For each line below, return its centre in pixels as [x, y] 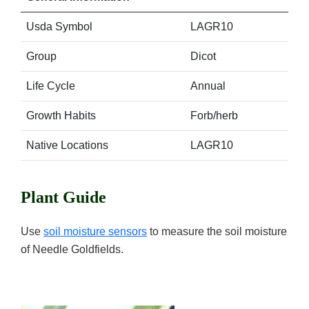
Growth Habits [61, 116]
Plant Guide [63, 197]
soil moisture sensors [95, 231]
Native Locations [67, 145]
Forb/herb [214, 116]
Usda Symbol [59, 27]
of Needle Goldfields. [72, 249]
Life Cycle [51, 86]
